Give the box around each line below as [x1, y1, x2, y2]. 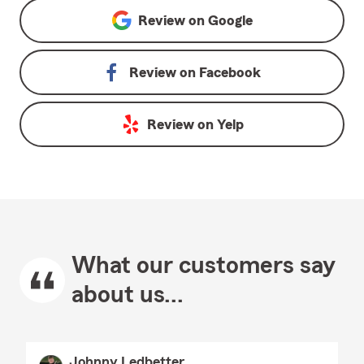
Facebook [199, 65, 261, 80]
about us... [71, 283, 184, 307]
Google [207, 13, 253, 28]
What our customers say [71, 253, 336, 278]
